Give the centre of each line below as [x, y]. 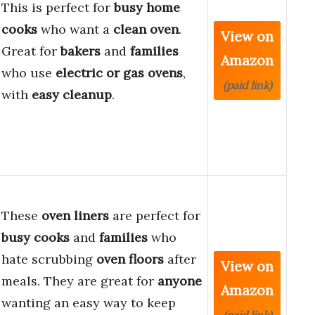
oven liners [75, 216]
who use [28, 73]
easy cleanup [72, 95]
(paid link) [247, 85]
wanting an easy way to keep [89, 303]
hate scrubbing [49, 259]
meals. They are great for [79, 281]
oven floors [130, 259]
